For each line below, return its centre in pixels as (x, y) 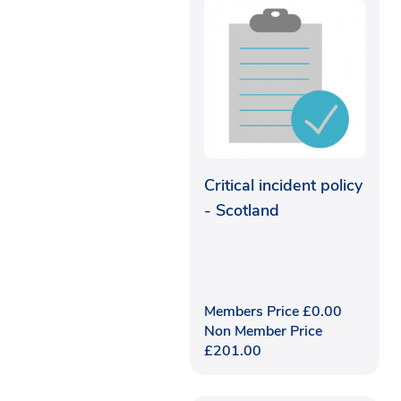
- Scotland (242, 210)
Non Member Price (263, 331)
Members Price (253, 311)
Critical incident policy (283, 185)
